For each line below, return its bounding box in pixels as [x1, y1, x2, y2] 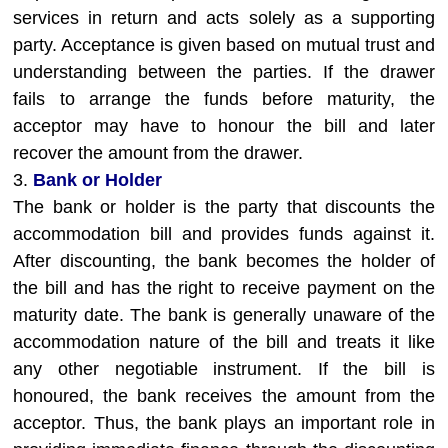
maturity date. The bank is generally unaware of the [13, 305, 435, 325]
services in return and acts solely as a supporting [13, 8, 435, 28]
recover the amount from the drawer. [13, 143, 304, 163]
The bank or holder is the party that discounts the [13, 197, 435, 217]
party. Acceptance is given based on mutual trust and [13, 35, 435, 55]
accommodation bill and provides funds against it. [13, 224, 435, 244]
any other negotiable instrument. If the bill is [13, 359, 435, 379]
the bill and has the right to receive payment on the [13, 278, 435, 298]
